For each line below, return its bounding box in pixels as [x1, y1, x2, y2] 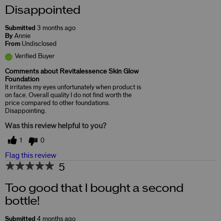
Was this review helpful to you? [5, 122, 107, 130]
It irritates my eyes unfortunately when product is [5, 83, 141, 91]
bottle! [5, 195, 40, 207]
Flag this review [5, 151, 56, 159]
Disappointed [5, 4, 80, 16]
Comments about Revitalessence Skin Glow [5, 68, 139, 75]
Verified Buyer [15, 52, 55, 60]
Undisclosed [22, 40, 57, 47]
